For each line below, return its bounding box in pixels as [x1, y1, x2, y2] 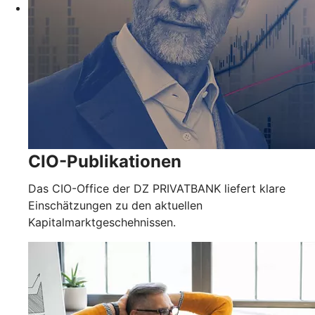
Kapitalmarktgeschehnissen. [28, 215, 176, 230]
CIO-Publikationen [28, 151, 181, 172]
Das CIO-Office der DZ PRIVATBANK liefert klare [28, 181, 285, 196]
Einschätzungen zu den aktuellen [28, 198, 202, 213]
